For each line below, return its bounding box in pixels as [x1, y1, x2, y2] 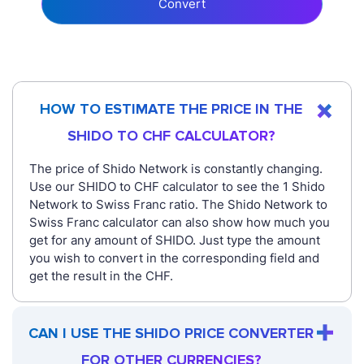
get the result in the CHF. [29, 268, 173, 284]
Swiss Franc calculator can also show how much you [29, 214, 330, 231]
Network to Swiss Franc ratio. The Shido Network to [29, 197, 327, 213]
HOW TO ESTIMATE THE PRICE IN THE [40, 100, 302, 119]
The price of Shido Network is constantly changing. [29, 161, 323, 177]
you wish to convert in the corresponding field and [29, 250, 319, 266]
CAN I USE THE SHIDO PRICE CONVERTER [28, 324, 314, 343]
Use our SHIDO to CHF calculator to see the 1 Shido [29, 179, 325, 195]
